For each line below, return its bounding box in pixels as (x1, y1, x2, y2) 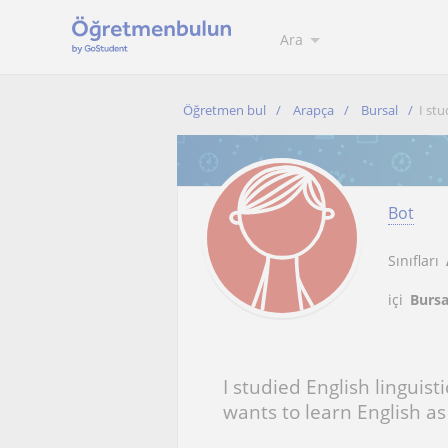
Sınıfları (388, 251, 439, 270)
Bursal (361, 101, 398, 119)
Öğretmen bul (183, 101, 266, 119)
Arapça (293, 101, 334, 119)
